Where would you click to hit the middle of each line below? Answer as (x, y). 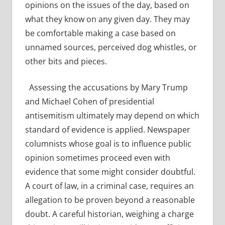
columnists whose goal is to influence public (108, 144)
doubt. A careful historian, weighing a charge (109, 214)
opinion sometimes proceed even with (97, 158)
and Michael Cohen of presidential (89, 102)
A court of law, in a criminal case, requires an (109, 186)
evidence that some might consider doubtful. (110, 172)
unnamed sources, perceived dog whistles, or (111, 47)
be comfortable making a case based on (100, 33)
